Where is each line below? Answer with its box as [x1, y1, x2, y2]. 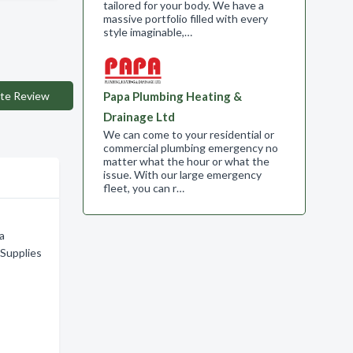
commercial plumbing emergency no [102, 141, 278, 154]
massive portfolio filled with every [102, 12, 268, 25]
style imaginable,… [102, 25, 192, 39]
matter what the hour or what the [102, 154, 269, 168]
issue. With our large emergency [102, 168, 262, 181]
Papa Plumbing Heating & [102, 89, 242, 103]
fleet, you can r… [102, 181, 184, 195]
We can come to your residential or [102, 128, 274, 141]
